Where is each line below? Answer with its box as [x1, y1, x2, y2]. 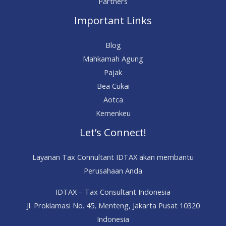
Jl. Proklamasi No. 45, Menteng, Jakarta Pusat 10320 [26, 200, 200, 211]
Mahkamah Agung [83, 53, 143, 64]
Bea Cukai [96, 81, 130, 91]
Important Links [74, 14, 152, 28]
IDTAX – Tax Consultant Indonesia [55, 187, 171, 197]
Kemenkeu [95, 108, 131, 119]
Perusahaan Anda [84, 165, 142, 176]
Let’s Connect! [80, 126, 146, 140]
